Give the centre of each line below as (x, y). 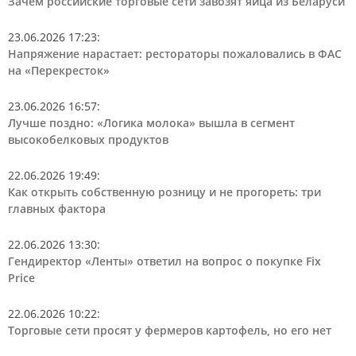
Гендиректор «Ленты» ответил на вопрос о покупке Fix (164, 261)
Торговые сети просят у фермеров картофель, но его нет (170, 330)
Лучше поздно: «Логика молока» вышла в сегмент (151, 122)
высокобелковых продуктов (88, 139)
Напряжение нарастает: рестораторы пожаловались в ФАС (175, 53)
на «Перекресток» (59, 70)
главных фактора (57, 208)
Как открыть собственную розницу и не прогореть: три (164, 192)
